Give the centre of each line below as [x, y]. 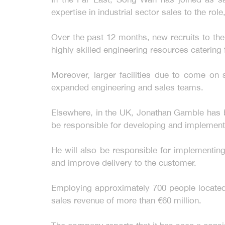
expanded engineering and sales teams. [127, 87]
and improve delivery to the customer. [124, 163]
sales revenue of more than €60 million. [126, 200]
